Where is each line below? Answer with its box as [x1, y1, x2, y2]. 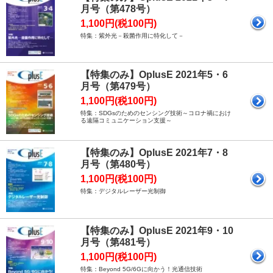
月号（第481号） [80, 236, 155, 247]
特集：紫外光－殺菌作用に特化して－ [80, 32, 184, 39]
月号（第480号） [80, 159, 155, 170]
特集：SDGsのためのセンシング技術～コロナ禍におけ [80, 110, 231, 117]
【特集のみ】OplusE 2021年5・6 [80, 69, 228, 80]
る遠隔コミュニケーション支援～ [80, 117, 172, 124]
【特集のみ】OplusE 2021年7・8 [80, 147, 228, 158]
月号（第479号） [80, 81, 155, 92]
